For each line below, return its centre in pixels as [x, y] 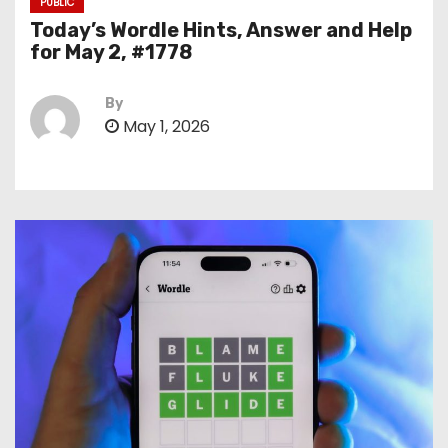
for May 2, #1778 [111, 52]
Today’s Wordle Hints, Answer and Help [221, 30]
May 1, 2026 [164, 126]
